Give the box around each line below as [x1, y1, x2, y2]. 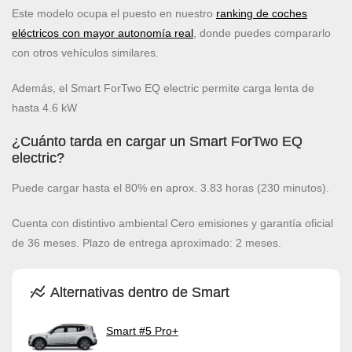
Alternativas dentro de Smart [47, 284, 230, 301]
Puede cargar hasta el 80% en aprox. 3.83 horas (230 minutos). [12, 181, 329, 195]
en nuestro [159, 7, 216, 20]
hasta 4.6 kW [12, 101, 77, 115]
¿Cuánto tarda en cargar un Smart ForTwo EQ [12, 134, 302, 150]
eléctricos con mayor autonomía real [12, 27, 193, 40]
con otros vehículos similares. [12, 46, 159, 60]
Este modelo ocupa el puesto [12, 7, 159, 20]
